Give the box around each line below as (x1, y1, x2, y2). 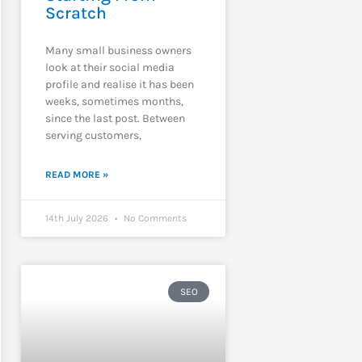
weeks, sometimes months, (44, 94, 183, 108)
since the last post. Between (44, 111, 185, 125)
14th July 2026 (44, 212, 111, 224)
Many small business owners (44, 43, 192, 57)
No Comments (120, 212, 187, 224)
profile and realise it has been (44, 77, 194, 91)
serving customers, (44, 128, 141, 142)
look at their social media (44, 60, 175, 74)
